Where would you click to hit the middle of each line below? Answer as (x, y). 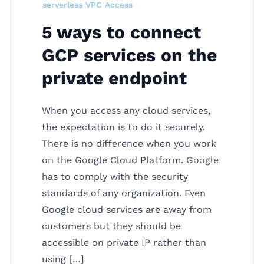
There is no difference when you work (129, 143)
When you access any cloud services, (126, 110)
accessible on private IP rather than (124, 242)
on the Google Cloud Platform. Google (130, 160)
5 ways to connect (121, 32)
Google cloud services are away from (127, 209)
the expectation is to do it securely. (123, 127)
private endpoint (114, 78)
